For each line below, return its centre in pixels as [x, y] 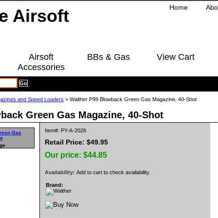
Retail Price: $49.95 [76, 142]
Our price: [64, 155]
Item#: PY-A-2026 [65, 130]
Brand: [54, 185]
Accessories [41, 67]
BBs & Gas [108, 57]
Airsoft [41, 57]
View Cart [175, 57]
